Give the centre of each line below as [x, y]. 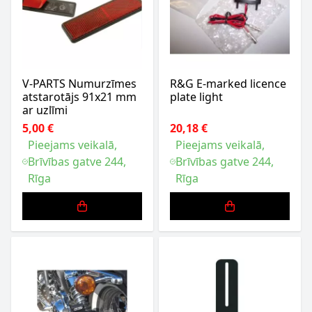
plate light [196, 97]
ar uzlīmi [45, 110]
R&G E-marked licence [228, 84]
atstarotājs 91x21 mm [79, 97]
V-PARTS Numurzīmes [79, 84]
